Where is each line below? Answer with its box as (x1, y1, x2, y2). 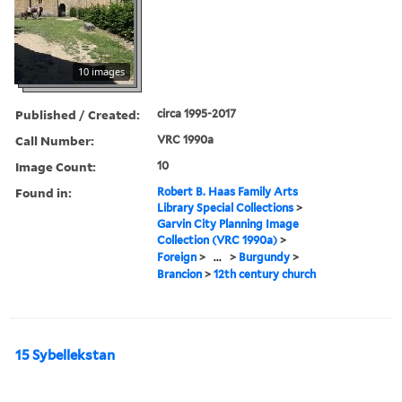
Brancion (157, 267, 203, 281)
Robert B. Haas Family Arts (157, 184, 299, 198)
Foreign (157, 249, 197, 264)
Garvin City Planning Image (157, 216, 300, 231)
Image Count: (15, 157, 96, 175)
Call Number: (15, 131, 94, 149)
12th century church (214, 267, 317, 281)
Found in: (15, 183, 72, 201)
